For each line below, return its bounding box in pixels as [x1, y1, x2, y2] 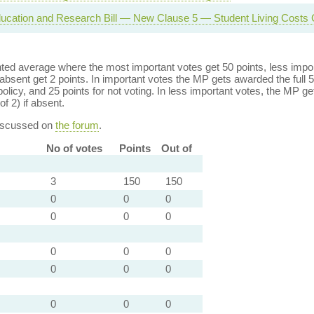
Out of [161, 142, 192, 154]
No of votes [46, 142, 102, 154]
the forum [55, 119, 99, 131]
